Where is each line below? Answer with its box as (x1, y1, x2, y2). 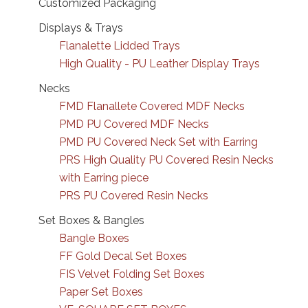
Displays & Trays (38, 21, 123, 34)
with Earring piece (59, 171, 148, 184)
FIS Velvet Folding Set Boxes (59, 267, 205, 280)
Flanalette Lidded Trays (59, 39, 180, 52)
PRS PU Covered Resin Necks (59, 189, 208, 202)
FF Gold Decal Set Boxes (59, 250, 187, 263)
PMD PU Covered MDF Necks (59, 118, 209, 131)
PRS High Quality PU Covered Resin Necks (59, 153, 274, 166)
